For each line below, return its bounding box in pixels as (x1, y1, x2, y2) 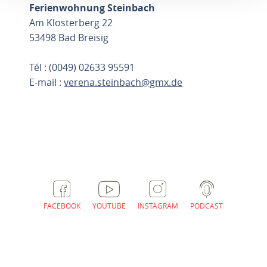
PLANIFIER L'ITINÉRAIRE (32, 117, 159, 129)
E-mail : (29, 76, 64, 89)
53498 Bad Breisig (29, 31, 109, 44)
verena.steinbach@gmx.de (64, 76, 183, 89)
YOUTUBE (92, 201, 126, 210)
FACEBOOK (44, 201, 81, 210)
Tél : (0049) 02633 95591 (29, 61, 135, 74)
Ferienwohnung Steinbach (29, 1, 156, 14)
